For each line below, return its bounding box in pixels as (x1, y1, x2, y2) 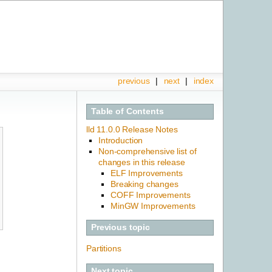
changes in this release (98, 157, 185, 167)
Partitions (86, 243, 121, 253)
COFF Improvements (110, 189, 191, 200)
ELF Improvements (110, 168, 183, 178)
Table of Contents (91, 106, 164, 117)
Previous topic (91, 222, 151, 233)
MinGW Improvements (110, 200, 195, 211)
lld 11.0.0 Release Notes (86, 124, 178, 134)
